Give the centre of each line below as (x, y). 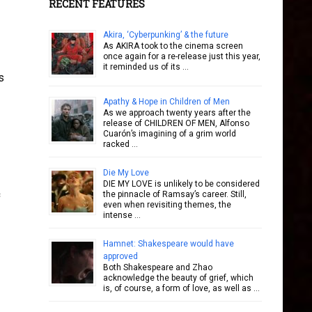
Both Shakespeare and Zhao (158, 267)
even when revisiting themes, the (167, 205)
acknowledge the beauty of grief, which (178, 278)
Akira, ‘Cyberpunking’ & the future (166, 35)
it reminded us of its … (146, 67)
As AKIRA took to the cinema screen (173, 46)
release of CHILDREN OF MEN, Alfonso (176, 123)
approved (120, 256)
